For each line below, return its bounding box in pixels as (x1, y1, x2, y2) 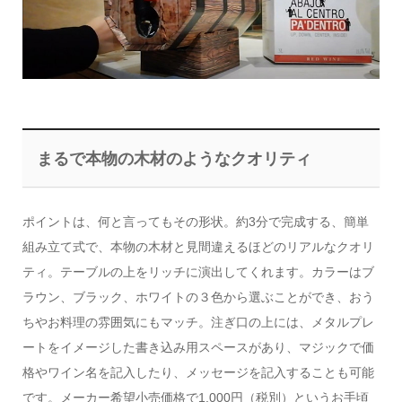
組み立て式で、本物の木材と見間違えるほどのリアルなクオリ (22, 239, 374, 254)
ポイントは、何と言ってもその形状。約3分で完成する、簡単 (22, 214, 369, 229)
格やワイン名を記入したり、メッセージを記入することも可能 (22, 364, 374, 380)
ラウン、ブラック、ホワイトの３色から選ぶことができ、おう (22, 289, 374, 304)
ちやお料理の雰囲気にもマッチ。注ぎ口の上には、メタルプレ (22, 314, 374, 329)
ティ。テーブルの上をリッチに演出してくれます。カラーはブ (22, 264, 374, 279)
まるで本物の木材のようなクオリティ (37, 149, 312, 168)
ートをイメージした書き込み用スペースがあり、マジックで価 (22, 339, 374, 354)
